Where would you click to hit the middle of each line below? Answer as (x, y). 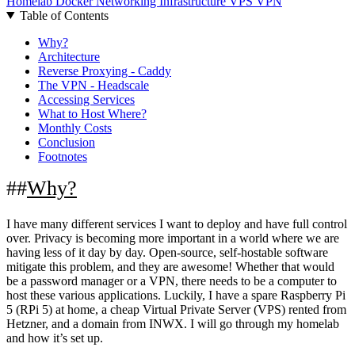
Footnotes (63, 156)
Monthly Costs (75, 128)
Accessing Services (86, 99)
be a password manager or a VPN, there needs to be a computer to (172, 281)
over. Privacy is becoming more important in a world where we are (173, 239)
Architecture (69, 56)
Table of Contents (64, 15)
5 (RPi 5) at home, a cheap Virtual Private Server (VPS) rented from (176, 310)
